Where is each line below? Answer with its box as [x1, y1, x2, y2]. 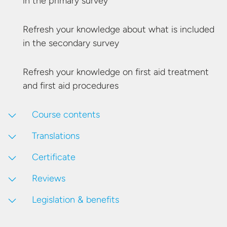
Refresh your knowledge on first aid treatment [23, 66, 209, 78]
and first [23, 80, 59, 91]
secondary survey [48, 37, 119, 49]
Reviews [32, 173, 65, 184]
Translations [32, 130, 80, 141]
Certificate [32, 152, 75, 163]
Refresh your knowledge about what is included [22, 24, 214, 35]
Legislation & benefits [32, 194, 119, 205]
